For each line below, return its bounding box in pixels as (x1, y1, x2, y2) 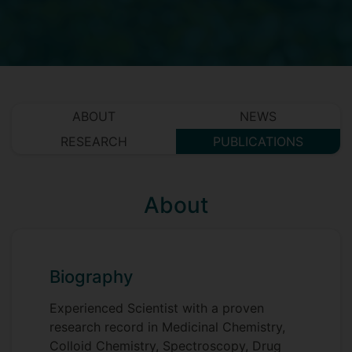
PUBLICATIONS (213, 134, 303, 149)
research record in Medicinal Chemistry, (49, 319, 285, 335)
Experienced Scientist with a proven (49, 300, 264, 316)
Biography (49, 266, 133, 287)
